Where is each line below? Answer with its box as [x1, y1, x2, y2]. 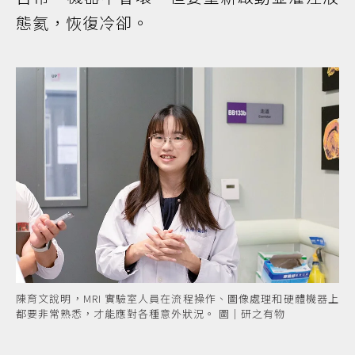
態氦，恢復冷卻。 [16, 10, 149, 34]
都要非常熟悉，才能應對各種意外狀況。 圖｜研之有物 [16, 305, 285, 321]
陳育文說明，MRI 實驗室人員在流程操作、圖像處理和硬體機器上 [16, 290, 339, 306]
